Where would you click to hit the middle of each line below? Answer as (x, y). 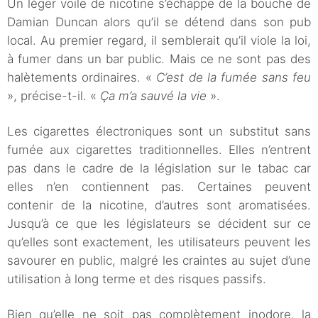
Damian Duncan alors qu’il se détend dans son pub (159, 22)
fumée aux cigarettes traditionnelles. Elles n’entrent (159, 150)
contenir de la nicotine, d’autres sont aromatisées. (159, 205)
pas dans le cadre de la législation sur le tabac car (159, 169)
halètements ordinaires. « (82, 78)
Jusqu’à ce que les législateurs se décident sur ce (159, 224)
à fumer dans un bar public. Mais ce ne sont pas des (159, 59)
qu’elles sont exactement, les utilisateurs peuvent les (159, 242)
